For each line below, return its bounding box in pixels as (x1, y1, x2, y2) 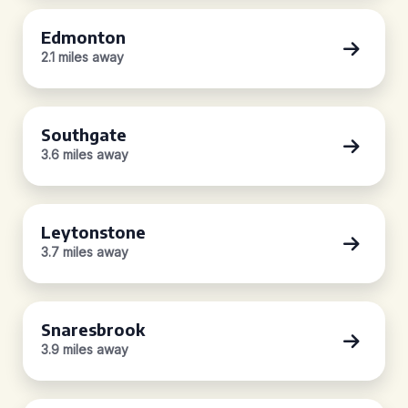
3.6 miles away (41, 147, 128, 162)
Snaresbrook (41, 319, 145, 340)
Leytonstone (41, 221, 146, 242)
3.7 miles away (41, 244, 128, 260)
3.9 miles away (41, 342, 128, 357)
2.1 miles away (41, 49, 124, 65)
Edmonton (41, 26, 126, 47)
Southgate (41, 124, 127, 145)
